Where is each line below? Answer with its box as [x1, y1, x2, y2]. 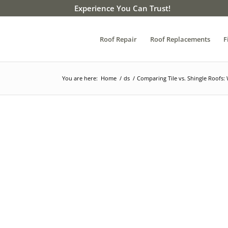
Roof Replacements [150, 35, 210, 44]
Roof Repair [100, 35, 137, 44]
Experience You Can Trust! [74, 3, 170, 13]
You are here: [62, 74, 98, 82]
